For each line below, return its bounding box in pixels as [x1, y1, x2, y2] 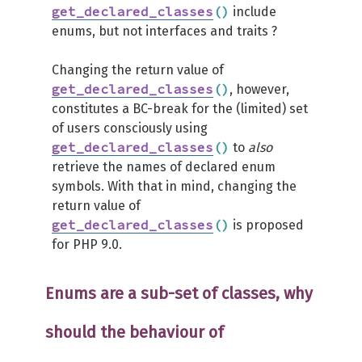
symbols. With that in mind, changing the [52, 179, 297, 194]
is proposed [229, 217, 304, 233]
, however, [229, 82, 289, 97]
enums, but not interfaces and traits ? [52, 23, 277, 39]
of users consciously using [52, 120, 208, 136]
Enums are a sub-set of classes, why [45, 284, 313, 303]
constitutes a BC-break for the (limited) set [52, 101, 308, 116]
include [229, 4, 276, 19]
